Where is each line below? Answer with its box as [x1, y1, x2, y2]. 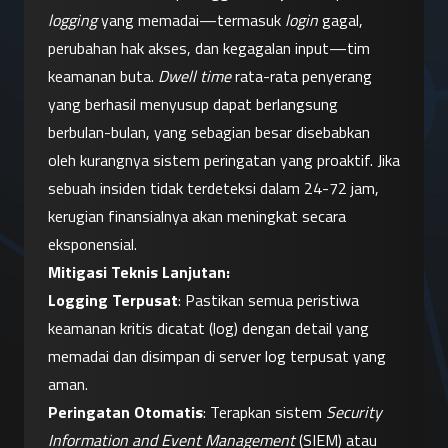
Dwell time [158, 64, 231, 89]
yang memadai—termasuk [97, 8, 285, 33]
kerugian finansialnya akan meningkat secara [48, 204, 346, 229]
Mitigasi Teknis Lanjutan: [48, 260, 230, 285]
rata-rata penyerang [231, 64, 372, 89]
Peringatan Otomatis [48, 400, 203, 425]
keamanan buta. [48, 64, 158, 89]
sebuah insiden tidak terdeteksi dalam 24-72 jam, [48, 176, 379, 201]
